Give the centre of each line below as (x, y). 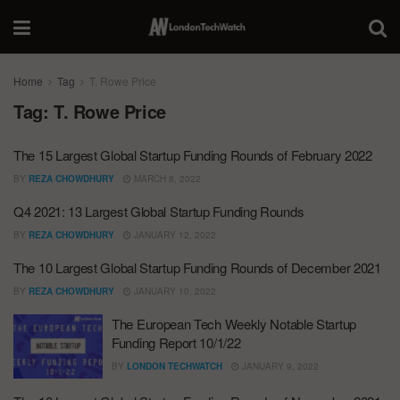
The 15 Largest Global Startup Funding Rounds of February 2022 (193, 155)
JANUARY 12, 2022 (174, 235)
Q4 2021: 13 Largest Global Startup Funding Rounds (159, 211)
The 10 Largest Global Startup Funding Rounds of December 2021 (197, 267)
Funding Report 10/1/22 (176, 342)
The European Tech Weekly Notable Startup (234, 324)
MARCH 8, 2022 (166, 179)
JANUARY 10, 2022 (174, 291)
